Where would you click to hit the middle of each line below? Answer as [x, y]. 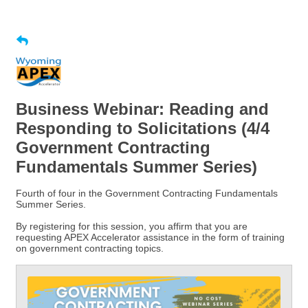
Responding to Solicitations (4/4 [143, 128]
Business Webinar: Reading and [142, 109]
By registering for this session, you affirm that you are [132, 226]
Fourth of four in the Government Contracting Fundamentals [147, 193]
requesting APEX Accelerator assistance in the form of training [150, 237]
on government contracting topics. [90, 248]
